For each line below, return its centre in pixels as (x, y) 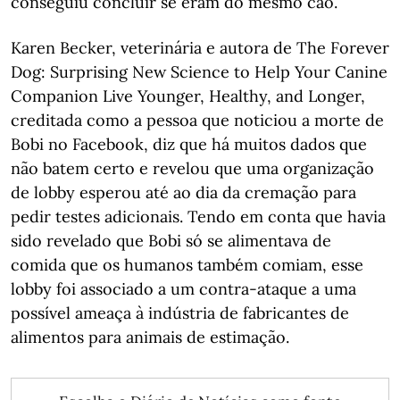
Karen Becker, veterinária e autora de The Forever (200, 47)
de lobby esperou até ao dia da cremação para (183, 192)
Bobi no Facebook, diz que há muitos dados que (189, 144)
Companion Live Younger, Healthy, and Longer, (188, 96)
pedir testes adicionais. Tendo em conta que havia (198, 216)
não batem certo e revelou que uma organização (192, 168)
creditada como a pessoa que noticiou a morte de (197, 120)
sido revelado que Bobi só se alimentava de (171, 240)
